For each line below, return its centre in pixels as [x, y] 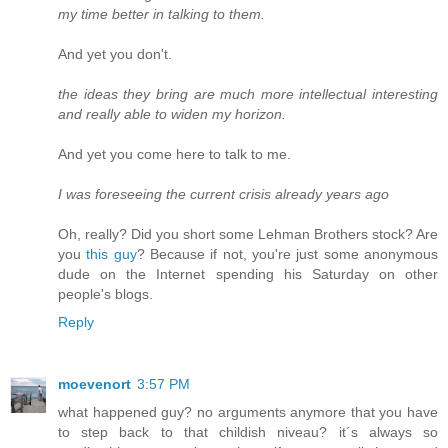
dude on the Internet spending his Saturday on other [248, 273]
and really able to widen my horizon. [172, 113]
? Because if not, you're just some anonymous [287, 253]
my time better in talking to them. [161, 13]
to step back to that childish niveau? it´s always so [248, 431]
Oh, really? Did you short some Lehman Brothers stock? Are [248, 233]
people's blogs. [105, 293]
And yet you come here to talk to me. [174, 153]
